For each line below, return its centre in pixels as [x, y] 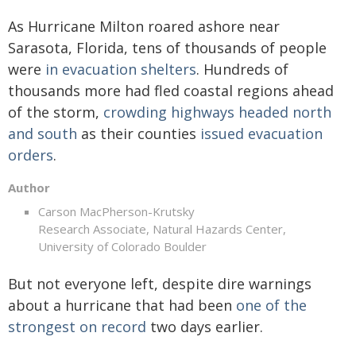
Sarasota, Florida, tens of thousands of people [167, 48]
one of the [271, 305]
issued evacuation [261, 133]
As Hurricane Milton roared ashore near [144, 26]
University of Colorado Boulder [122, 246]
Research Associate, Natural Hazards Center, [162, 229]
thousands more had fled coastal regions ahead [171, 91]
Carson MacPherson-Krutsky [116, 211]
